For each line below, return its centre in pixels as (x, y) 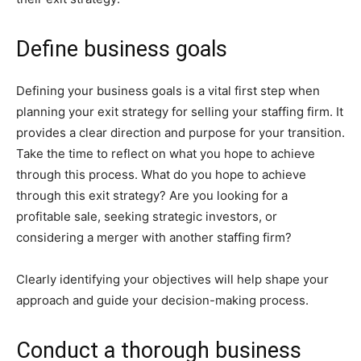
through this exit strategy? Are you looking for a (152, 195)
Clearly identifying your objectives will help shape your (172, 279)
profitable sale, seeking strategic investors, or (147, 216)
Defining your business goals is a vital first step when (168, 91)
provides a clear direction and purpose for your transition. (180, 133)
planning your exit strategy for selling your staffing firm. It (180, 112)
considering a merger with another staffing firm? (154, 237)
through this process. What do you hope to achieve (161, 174)
